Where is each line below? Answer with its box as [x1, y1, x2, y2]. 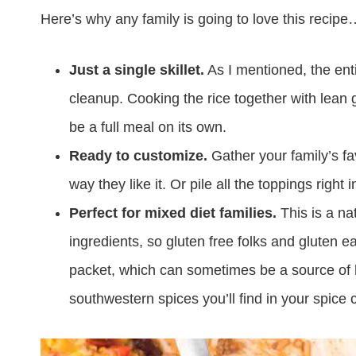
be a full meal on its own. [69, 118, 226, 135]
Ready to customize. [69, 147, 207, 164]
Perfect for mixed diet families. [69, 204, 281, 221]
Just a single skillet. [69, 61, 204, 78]
